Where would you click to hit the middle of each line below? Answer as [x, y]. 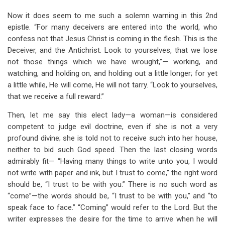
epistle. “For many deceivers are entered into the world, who [113, 27]
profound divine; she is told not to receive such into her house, [113, 138]
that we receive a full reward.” [56, 96]
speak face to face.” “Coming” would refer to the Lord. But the [113, 207]
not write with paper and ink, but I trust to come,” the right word [113, 173]
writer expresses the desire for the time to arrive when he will [113, 219]
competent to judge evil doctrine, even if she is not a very [113, 127]
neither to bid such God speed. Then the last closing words [113, 150]
